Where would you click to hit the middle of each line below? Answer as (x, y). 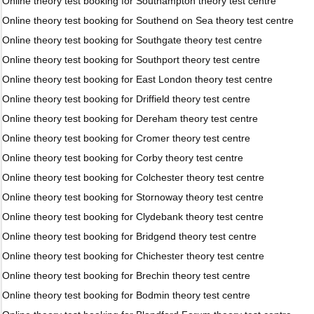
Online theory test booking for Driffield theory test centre (126, 99)
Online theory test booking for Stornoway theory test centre (133, 197)
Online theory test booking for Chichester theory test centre (133, 256)
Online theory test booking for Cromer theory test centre (126, 138)
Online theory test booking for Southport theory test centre (131, 60)
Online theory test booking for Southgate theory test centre (132, 40)
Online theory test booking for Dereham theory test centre (130, 118)
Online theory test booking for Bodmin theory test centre (126, 295)
